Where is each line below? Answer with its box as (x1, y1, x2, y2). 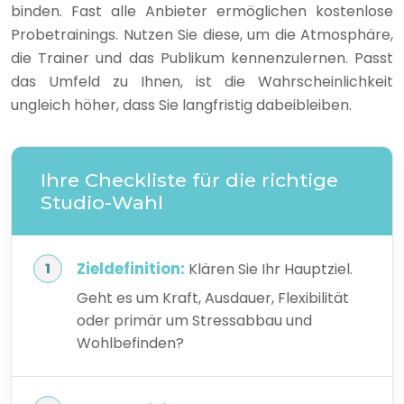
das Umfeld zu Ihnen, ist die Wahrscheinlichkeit (11, 71, 393, 93)
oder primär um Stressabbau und (77, 309, 312, 331)
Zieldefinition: (77, 258, 185, 280)
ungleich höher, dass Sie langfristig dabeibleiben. (11, 95, 352, 116)
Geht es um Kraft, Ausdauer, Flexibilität (77, 287, 349, 308)
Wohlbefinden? (77, 332, 184, 353)
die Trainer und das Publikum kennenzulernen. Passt (11, 48, 393, 69)
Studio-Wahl (41, 191, 163, 215)
